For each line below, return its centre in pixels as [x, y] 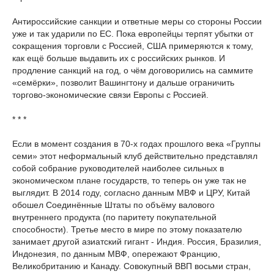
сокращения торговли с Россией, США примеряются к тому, [133, 46]
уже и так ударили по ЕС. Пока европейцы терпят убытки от [133, 34]
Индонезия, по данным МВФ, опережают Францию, [116, 254]
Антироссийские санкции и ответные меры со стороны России [137, 21]
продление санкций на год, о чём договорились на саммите [133, 70]
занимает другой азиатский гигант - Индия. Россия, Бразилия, [137, 242]
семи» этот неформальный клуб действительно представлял [135, 156]
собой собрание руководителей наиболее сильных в [118, 168]
